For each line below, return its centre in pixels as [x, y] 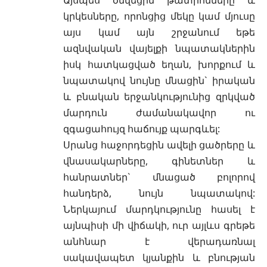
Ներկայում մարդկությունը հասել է [159, 209]
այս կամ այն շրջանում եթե [159, 32]
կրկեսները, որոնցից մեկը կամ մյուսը [159, 16]
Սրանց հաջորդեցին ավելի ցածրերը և [159, 145]
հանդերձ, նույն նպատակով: [159, 193]
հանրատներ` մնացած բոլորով [159, 177]
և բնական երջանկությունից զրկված [159, 96]
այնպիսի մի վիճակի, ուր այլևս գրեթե [159, 225]
